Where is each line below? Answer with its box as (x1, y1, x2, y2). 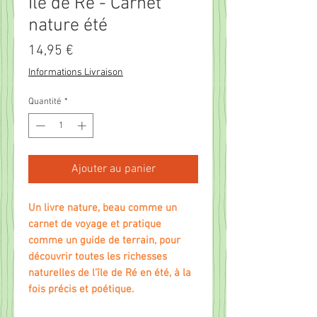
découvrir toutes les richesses (28, 250, 167, 264)
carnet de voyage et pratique (28, 218, 161, 231)
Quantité (28, 96, 62, 108)
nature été (28, 14, 108, 37)
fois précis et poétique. (28, 283, 134, 296)
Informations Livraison (28, 66, 123, 79)
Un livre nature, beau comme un (28, 202, 177, 215)
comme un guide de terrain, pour (28, 234, 180, 248)
